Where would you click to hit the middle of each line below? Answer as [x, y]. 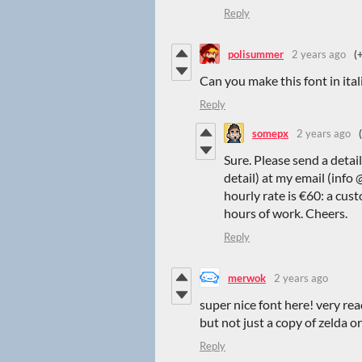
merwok [247, 278]
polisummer [256, 54]
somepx [270, 133]
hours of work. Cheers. [286, 213]
